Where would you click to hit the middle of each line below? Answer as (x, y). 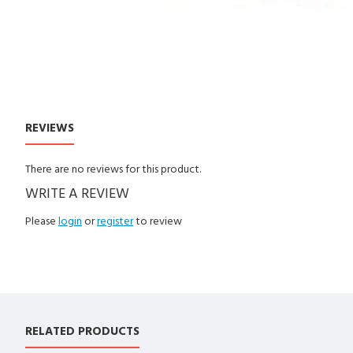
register (115, 221)
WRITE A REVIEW (77, 193)
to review (158, 221)
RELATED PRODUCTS (82, 332)
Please (42, 221)
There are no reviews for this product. (113, 169)
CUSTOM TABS (130, 128)
